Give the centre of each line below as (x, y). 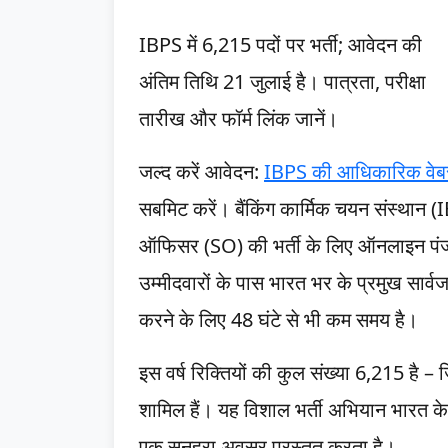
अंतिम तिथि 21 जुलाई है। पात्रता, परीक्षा (282, 81)
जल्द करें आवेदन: (201, 171)
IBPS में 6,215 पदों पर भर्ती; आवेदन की (280, 44)
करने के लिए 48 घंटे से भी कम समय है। (278, 319)
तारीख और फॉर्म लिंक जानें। (238, 118)
